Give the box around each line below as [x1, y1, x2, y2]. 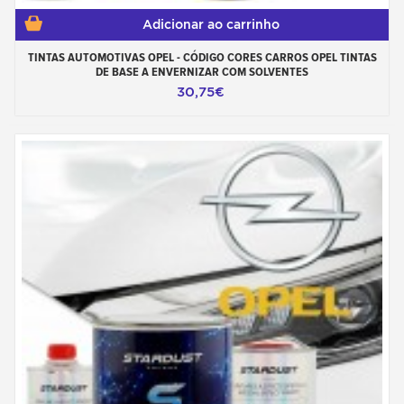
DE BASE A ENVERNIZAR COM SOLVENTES [96, 64, 308, 78]
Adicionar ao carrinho [142, 17, 280, 32]
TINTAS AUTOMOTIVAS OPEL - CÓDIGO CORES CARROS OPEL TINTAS [27, 50, 377, 64]
